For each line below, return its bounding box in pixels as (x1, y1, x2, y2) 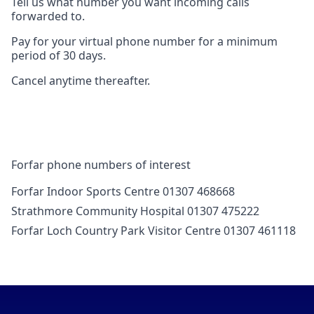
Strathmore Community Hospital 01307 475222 (11, 203, 259, 219)
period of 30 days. (11, 48, 106, 64)
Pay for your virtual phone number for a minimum (11, 34, 278, 50)
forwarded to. (11, 8, 85, 25)
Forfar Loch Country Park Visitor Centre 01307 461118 (11, 223, 296, 239)
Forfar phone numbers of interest (11, 157, 191, 173)
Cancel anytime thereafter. (11, 73, 150, 89)
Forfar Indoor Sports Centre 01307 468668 (11, 184, 235, 200)
